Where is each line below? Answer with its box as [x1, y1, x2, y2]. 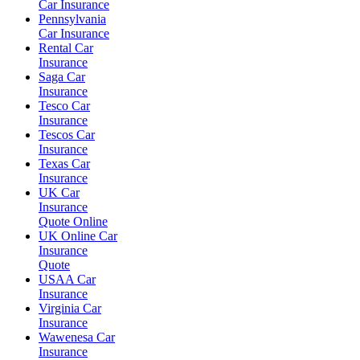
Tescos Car [39, 128, 95, 141]
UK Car [39, 186, 80, 199]
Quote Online [39, 215, 108, 228]
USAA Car [39, 272, 96, 286]
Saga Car [39, 70, 85, 84]
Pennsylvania [39, 12, 106, 26]
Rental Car [39, 41, 93, 55]
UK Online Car [39, 229, 117, 243]
